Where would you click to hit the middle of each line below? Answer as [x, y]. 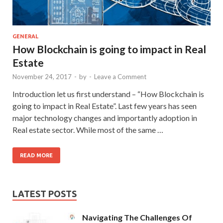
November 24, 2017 [42, 76]
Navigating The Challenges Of [137, 217]
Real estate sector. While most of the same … [88, 129]
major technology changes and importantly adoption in [105, 117]
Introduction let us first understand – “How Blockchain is [108, 94]
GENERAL [25, 36]
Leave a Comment [120, 76]
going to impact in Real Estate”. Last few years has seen [105, 106]
